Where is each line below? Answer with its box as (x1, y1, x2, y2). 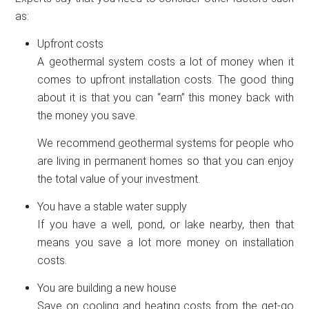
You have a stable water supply (37, 199, 188, 213)
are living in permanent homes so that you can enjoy (37, 154, 294, 168)
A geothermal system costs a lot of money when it (37, 54, 294, 68)
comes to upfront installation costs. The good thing (37, 72, 294, 86)
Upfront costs (37, 37, 104, 50)
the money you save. (37, 108, 138, 122)
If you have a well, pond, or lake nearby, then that (37, 217, 294, 231)
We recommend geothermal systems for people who (37, 136, 294, 150)
